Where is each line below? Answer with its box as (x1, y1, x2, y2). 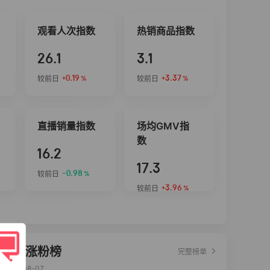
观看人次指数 (37, 25, 95, 37)
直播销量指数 (37, 120, 95, 132)
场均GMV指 (137, 120, 189, 132)
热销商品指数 (137, 25, 195, 37)
